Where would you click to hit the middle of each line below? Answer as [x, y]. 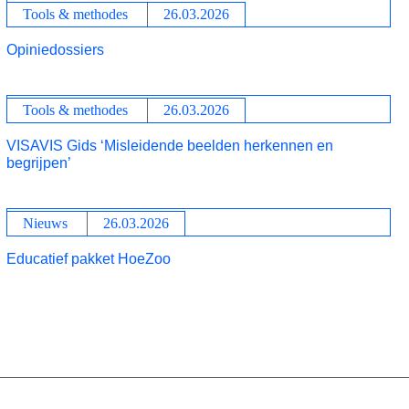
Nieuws [45, 223]
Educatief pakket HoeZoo [88, 259]
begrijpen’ [38, 163]
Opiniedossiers [55, 50]
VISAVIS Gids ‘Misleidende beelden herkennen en [169, 146]
